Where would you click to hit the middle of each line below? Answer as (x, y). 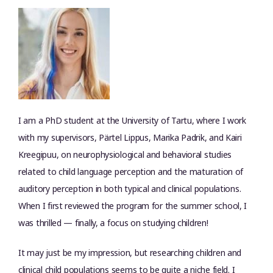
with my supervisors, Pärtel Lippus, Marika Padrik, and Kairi (130, 137)
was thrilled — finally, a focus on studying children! (113, 223)
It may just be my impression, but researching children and (130, 253)
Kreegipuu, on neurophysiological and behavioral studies (125, 154)
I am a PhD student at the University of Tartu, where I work (132, 120)
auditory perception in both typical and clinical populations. (130, 189)
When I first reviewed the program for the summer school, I (133, 206)
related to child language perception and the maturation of (131, 172)
